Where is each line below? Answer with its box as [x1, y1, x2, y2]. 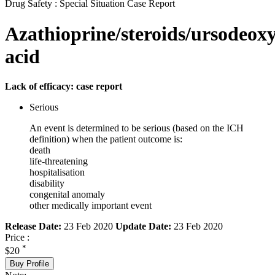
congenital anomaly [29, 189, 105, 200]
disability [29, 178, 64, 189]
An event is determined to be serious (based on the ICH [29, 123, 244, 134]
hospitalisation [29, 167, 85, 178]
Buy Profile [10, 258, 49, 268]
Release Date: [5, 221, 61, 232]
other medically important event [29, 200, 152, 211]
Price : [5, 232, 29, 243]
